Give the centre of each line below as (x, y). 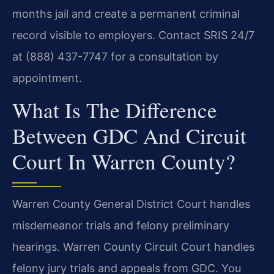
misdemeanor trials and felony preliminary (121, 225)
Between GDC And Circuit (129, 135)
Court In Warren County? (124, 161)
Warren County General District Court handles (131, 204)
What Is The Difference (115, 109)
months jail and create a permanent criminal (126, 13)
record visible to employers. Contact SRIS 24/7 (133, 35)
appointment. (47, 78)
